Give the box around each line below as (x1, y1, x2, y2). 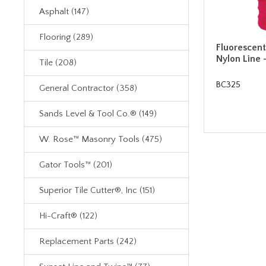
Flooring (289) (39, 32, 93, 42)
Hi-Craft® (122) (39, 211, 97, 221)
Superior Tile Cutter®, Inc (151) (39, 185, 155, 195)
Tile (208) (39, 58, 77, 68)
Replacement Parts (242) (39, 236, 137, 246)
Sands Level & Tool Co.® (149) (39, 109, 157, 119)
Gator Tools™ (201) (39, 160, 112, 170)
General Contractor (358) (39, 83, 137, 93)
